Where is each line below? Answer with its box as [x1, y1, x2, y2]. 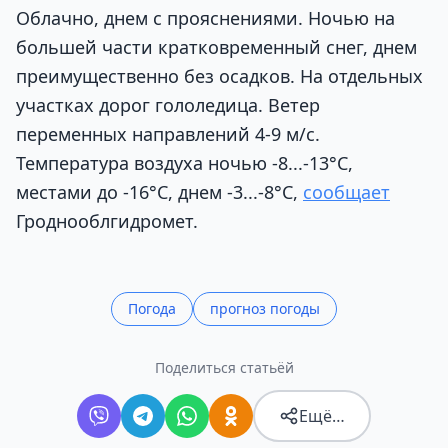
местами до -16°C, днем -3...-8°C [16, 179, 293, 204]
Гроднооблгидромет [16, 208, 193, 233]
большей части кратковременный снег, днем [16, 34, 417, 59]
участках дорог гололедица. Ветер [16, 92, 320, 117]
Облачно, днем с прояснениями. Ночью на [16, 5, 395, 30]
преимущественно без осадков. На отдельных [16, 63, 423, 88]
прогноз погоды [210, 298, 320, 318]
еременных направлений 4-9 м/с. [27, 121, 320, 146]
